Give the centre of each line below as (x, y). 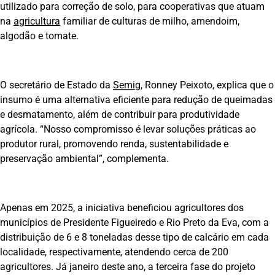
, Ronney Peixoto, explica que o (207, 85)
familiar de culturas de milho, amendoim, (150, 21)
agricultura (37, 21)
